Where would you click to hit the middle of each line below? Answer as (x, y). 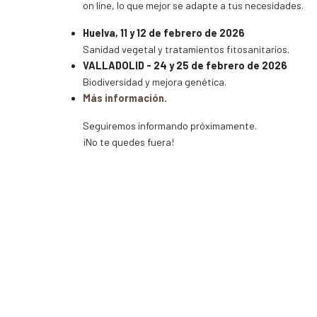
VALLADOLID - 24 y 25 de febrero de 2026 (185, 65)
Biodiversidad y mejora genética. (155, 82)
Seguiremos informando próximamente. (170, 126)
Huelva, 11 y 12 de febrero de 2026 (164, 33)
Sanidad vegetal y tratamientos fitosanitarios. (186, 49)
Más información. (125, 98)
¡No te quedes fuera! (128, 142)
